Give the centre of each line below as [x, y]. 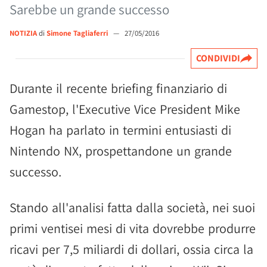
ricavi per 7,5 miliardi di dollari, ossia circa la [131, 249]
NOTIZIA [23, 33]
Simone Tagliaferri [78, 33]
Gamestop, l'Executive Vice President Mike [125, 109]
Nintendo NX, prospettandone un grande [121, 151]
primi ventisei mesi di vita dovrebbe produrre [133, 228]
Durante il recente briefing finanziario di [118, 88]
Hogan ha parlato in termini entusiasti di [120, 130]
